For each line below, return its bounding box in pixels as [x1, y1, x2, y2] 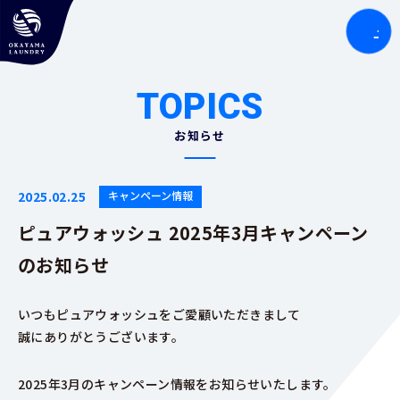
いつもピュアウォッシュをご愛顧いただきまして [18, 305, 301, 323]
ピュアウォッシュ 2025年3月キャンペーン [18, 220, 369, 246]
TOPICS [137, 86, 263, 128]
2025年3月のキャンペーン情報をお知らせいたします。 [18, 375, 337, 393]
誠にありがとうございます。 [18, 328, 185, 346]
